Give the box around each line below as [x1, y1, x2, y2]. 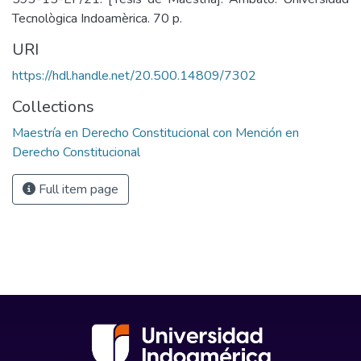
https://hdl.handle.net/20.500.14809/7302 [12, 67, 256, 85]
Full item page [35, 180, 118, 198]
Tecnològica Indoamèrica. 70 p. [12, 10, 182, 27]
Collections [12, 96, 94, 118]
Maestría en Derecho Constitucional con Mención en [12, 124, 299, 142]
